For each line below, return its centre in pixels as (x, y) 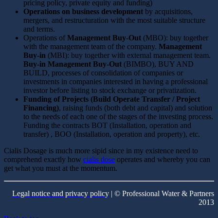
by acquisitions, (168, 12)
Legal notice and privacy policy (61, 194)
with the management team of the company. (91, 47)
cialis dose (99, 160)
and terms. (39, 29)
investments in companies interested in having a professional (116, 82)
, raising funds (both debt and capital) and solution (136, 108)
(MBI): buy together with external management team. (128, 55)
